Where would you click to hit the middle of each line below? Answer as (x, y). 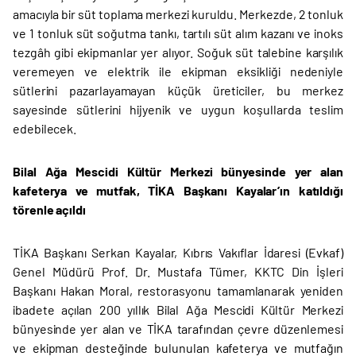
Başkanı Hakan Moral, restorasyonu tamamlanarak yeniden (178, 291)
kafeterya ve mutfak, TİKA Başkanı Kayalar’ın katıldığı (178, 191)
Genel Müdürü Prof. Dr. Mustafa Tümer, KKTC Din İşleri (178, 272)
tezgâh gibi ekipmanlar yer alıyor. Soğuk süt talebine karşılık (178, 52)
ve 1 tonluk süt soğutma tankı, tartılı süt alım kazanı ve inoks (178, 33)
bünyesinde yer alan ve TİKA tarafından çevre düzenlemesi (178, 329)
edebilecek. (45, 129)
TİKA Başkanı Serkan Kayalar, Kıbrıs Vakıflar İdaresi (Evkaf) (178, 253)
